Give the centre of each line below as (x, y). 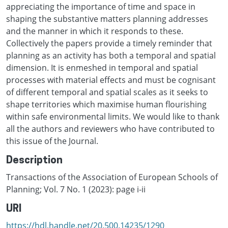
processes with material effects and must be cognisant (111, 80)
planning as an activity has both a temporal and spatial (111, 55)
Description (34, 161)
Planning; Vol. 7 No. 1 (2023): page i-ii (76, 189)
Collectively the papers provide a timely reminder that (109, 43)
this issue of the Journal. (52, 141)
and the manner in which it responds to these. (95, 31)
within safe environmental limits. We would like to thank (113, 116)
